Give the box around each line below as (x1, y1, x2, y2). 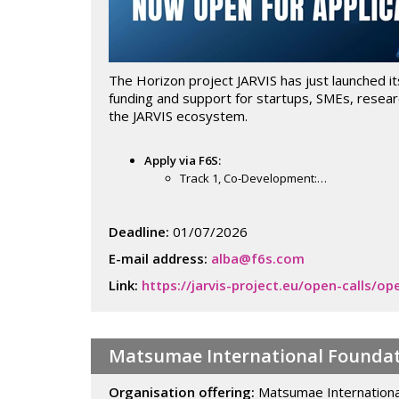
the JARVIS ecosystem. (109, 107, 248, 125)
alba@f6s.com (211, 249, 305, 267)
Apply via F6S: (144, 152, 221, 168)
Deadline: (109, 223, 169, 240)
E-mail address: (109, 249, 211, 267)
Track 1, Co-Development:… (180, 170, 327, 186)
